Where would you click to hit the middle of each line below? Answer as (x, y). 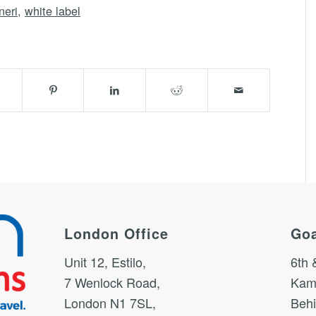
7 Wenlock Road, (112, 282)
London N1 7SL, (110, 303)
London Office (116, 233)
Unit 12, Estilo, (105, 262)
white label (53, 11)
